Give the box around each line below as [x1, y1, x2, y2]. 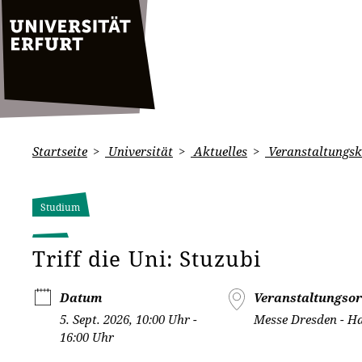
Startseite [32, 143, 87, 159]
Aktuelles [191, 143, 247, 159]
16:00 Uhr [60, 329, 114, 345]
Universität [105, 143, 173, 159]
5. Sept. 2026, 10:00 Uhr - [60, 311, 197, 327]
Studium [40, 200, 80, 214]
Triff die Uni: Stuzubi [32, 244, 262, 273]
